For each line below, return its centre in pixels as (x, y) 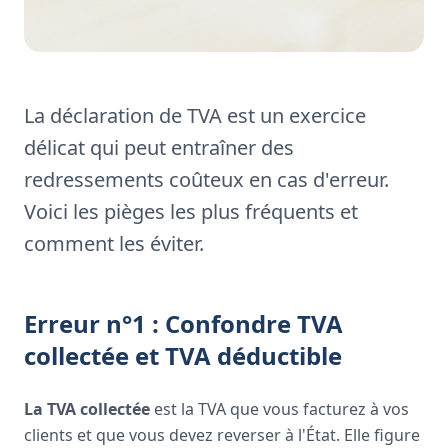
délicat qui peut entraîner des (159, 147)
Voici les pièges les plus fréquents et (191, 211)
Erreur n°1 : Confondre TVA (183, 323)
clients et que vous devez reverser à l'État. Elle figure (222, 435)
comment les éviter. (114, 243)
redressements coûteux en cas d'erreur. (206, 179)
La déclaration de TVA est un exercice (195, 115)
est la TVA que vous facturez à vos (279, 409)
